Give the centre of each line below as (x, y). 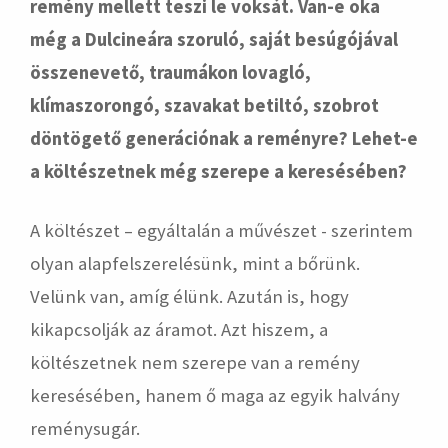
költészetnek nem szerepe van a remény (195, 362)
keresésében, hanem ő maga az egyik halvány (215, 395)
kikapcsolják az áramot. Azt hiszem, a (179, 329)
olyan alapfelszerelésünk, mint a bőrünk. (195, 263)
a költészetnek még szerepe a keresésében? (218, 171)
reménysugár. (85, 428)
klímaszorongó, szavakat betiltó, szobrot (204, 105)
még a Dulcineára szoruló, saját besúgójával (214, 39)
